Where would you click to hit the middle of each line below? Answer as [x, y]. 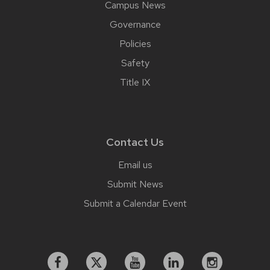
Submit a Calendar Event [135, 203]
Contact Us [135, 142]
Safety [135, 63]
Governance [135, 24]
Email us [135, 165]
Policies [135, 43]
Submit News [135, 184]
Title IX [135, 82]
